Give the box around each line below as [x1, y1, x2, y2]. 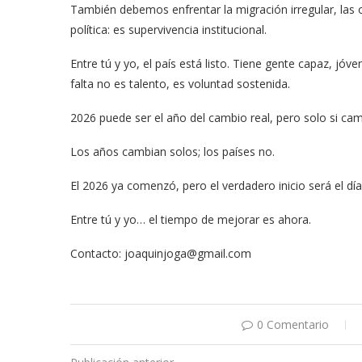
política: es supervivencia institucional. [70, 22, 267, 37]
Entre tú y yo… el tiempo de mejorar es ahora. [70, 212, 311, 227]
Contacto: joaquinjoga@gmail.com [70, 246, 251, 261]
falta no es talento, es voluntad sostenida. [70, 76, 290, 91]
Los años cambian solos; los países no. [70, 144, 275, 159]
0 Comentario [257, 317, 329, 332]
